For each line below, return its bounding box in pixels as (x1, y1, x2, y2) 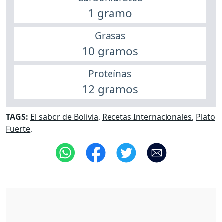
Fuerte (6, 123, 30, 135)
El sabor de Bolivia (30, 111, 98, 123)
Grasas (94, 29, 125, 43)
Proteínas (88, 66, 132, 80)
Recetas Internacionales (102, 111, 192, 123)
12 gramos (81, 81, 138, 97)
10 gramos (81, 43, 138, 59)
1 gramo (87, 5, 132, 21)
